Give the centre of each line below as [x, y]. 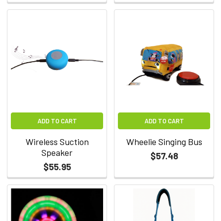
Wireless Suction [57, 141]
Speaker [57, 152]
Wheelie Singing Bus [164, 141]
